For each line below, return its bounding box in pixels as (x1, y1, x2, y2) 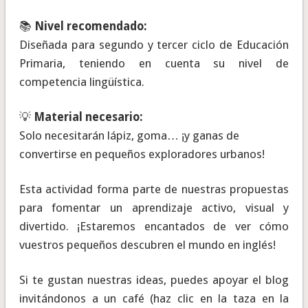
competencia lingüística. (19, 75, 144, 89)
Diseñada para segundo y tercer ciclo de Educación (19, 38, 289, 52)
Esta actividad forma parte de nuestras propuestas (19, 182, 289, 197)
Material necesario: (33, 110, 143, 124)
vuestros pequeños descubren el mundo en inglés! (19, 238, 276, 252)
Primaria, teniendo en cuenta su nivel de (19, 56, 289, 71)
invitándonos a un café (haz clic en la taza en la (19, 291, 289, 306)
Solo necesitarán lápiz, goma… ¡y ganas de (19, 129, 239, 143)
